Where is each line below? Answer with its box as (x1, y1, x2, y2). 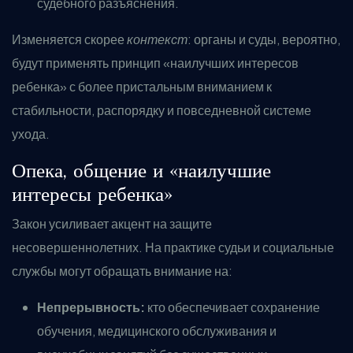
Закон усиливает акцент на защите (12, 215, 212, 232)
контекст (127, 31, 188, 47)
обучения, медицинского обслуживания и (37, 322, 277, 339)
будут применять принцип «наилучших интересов (12, 54, 299, 71)
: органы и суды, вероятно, (188, 31, 340, 47)
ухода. (12, 125, 50, 142)
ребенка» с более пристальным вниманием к (12, 78, 272, 95)
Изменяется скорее (12, 31, 127, 47)
